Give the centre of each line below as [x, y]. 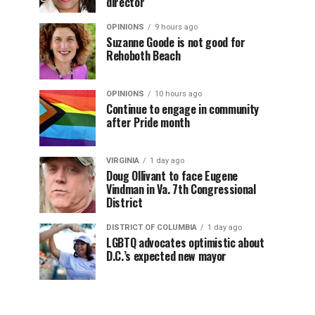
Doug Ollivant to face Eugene [172, 176]
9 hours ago [176, 27]
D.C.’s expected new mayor [166, 256]
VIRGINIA [123, 161]
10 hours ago [178, 94]
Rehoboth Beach [143, 56]
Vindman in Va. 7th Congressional [181, 189]
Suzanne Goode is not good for [176, 42]
